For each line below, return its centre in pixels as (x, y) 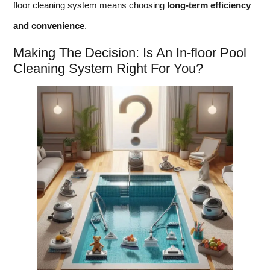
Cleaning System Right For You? (108, 68)
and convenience (49, 26)
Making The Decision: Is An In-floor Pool (130, 52)
